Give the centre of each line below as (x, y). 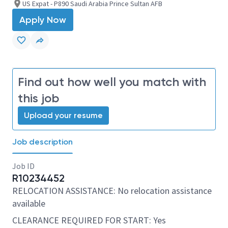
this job (38, 98)
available (29, 203)
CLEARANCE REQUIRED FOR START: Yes (89, 220)
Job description (42, 142)
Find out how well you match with (112, 82)
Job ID (23, 166)
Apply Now (43, 20)
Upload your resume (63, 115)
